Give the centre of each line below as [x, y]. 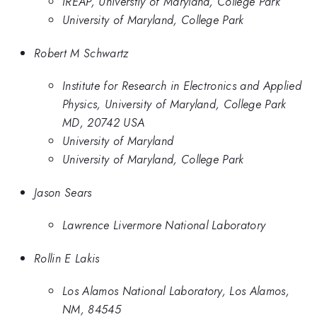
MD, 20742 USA [104, 123]
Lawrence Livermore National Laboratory [164, 225]
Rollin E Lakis [67, 258]
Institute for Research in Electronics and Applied [182, 86]
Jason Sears [63, 192]
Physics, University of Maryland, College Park [174, 104]
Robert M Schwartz [81, 53]
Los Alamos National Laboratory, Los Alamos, [176, 291]
